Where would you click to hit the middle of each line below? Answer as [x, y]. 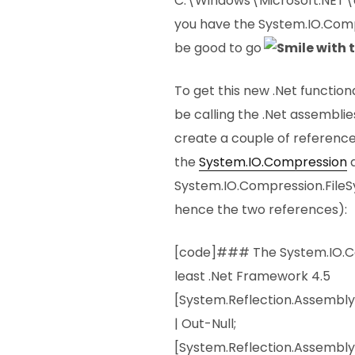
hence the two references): [261, 210]
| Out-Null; [205, 324]
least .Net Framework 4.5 [252, 277]
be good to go [218, 48]
